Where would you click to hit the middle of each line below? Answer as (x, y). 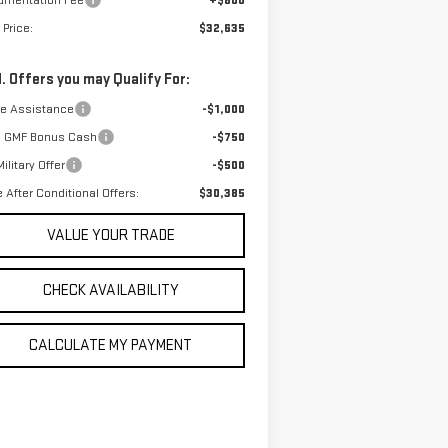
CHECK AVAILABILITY (110, 291)
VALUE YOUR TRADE (110, 236)
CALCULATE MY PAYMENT (111, 346)
